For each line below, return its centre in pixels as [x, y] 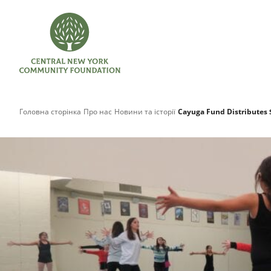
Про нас [97, 112]
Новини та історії [145, 112]
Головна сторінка [50, 112]
